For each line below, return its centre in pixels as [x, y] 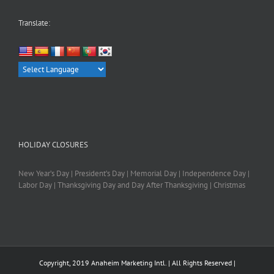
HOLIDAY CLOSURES [53, 145]
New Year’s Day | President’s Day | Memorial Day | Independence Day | [134, 174]
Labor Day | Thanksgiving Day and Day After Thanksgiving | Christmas [132, 185]
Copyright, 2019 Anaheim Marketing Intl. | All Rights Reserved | [137, 263]
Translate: [34, 23]
